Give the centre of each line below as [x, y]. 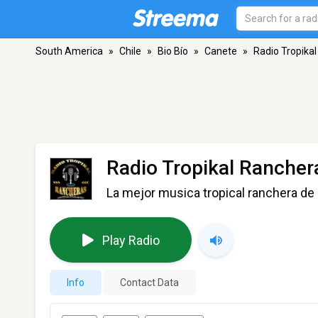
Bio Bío [173, 51]
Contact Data [149, 283]
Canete [221, 51]
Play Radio [131, 240]
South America [69, 51]
